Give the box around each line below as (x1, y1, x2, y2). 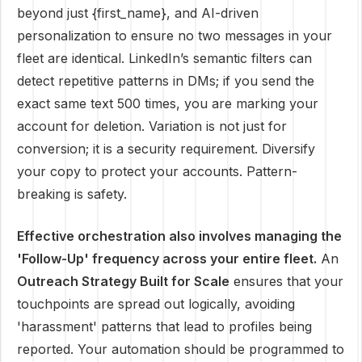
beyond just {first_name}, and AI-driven (17, 5, 259, 21)
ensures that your (229, 273, 343, 289)
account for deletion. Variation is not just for (17, 118, 287, 134)
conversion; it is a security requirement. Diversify (17, 141, 315, 157)
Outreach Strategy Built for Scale (17, 273, 229, 289)
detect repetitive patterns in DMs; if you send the (17, 73, 314, 89)
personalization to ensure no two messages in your (17, 27, 332, 44)
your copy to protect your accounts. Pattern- (17, 163, 297, 179)
